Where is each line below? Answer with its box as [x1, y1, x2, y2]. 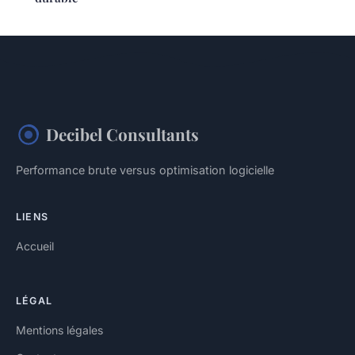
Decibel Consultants [46, 123, 199, 146]
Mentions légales [16, 323, 103, 338]
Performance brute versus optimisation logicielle [16, 163, 274, 177]
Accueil [16, 239, 54, 254]
